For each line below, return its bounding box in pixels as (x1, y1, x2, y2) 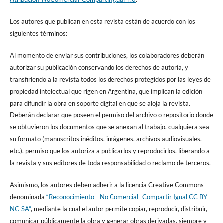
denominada (9, 193, 46, 201)
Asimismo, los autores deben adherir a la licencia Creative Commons (9, 181, 204, 189)
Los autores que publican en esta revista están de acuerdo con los (9, 17, 195, 26)
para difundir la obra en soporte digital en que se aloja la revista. (9, 99, 190, 108)
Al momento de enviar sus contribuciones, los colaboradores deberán (9, 51, 204, 60)
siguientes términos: (9, 29, 67, 38)
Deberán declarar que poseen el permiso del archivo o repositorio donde (9, 111, 213, 119)
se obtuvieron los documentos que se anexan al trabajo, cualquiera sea (9, 123, 209, 131)
